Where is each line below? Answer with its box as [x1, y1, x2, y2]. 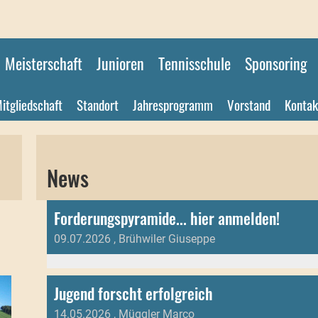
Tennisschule [158, 52, 231, 75]
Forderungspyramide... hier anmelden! [53, 207, 280, 229]
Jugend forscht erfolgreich [53, 282, 213, 305]
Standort [77, 94, 119, 114]
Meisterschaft [5, 52, 82, 75]
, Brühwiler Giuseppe [110, 232, 215, 246]
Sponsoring [245, 52, 307, 75]
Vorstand [227, 94, 270, 114]
